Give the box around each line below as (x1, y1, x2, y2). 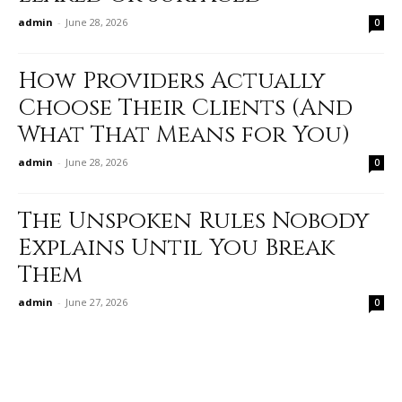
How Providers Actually (18, 66, 326, 98)
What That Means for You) (18, 119, 350, 152)
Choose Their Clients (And (18, 92, 353, 125)
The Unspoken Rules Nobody (18, 205, 370, 238)
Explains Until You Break (18, 232, 335, 265)
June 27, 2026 (66, 295, 127, 310)
